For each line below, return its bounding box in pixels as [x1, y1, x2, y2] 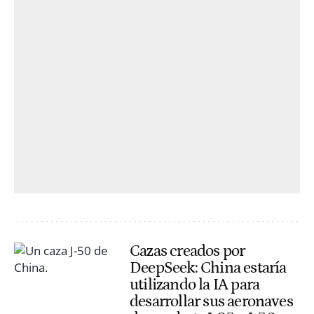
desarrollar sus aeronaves [130, 292, 293, 310]
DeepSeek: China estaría [130, 258, 287, 277]
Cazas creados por [130, 241, 245, 260]
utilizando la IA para [130, 275, 260, 294]
